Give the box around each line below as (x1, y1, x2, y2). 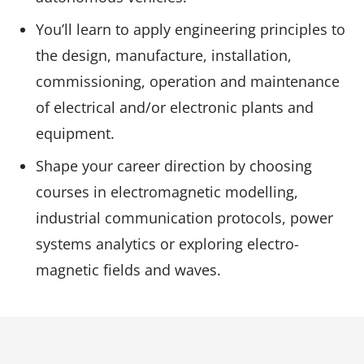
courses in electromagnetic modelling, (36, 181, 298, 201)
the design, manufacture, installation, (36, 45, 292, 65)
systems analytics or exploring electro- (36, 233, 299, 253)
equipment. (36, 123, 115, 143)
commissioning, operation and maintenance (36, 71, 340, 91)
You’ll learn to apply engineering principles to (36, 19, 345, 39)
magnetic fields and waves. (36, 259, 221, 279)
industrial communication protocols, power (36, 207, 333, 227)
